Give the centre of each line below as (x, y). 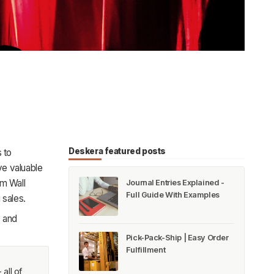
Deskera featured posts (117, 151)
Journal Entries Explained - (175, 182)
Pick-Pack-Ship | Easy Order (177, 238)
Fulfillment (146, 250)
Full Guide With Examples (172, 194)
